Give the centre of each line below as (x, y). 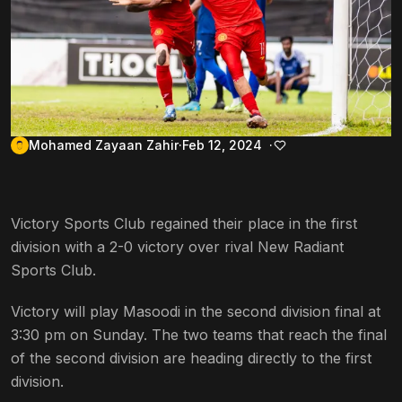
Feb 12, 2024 (222, 144)
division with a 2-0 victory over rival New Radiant (177, 246)
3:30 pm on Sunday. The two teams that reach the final (199, 334)
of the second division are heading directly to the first (191, 358)
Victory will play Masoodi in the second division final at (196, 311)
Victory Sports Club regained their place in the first (184, 223)
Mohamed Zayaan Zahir (104, 144)
